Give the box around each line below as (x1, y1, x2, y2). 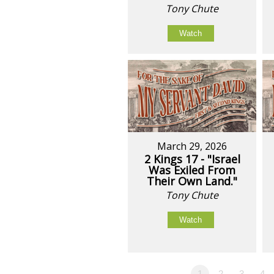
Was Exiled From (149, 162, 236, 177)
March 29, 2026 (157, 139, 228, 153)
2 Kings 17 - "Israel (144, 151, 240, 166)
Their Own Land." (147, 173, 238, 188)
